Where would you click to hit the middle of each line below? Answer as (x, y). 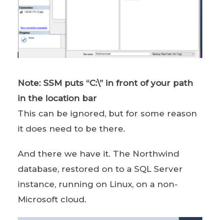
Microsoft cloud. (52, 200)
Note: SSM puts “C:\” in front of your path (105, 83)
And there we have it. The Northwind (98, 154)
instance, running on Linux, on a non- (97, 184)
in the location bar (57, 98)
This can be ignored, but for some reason (107, 114)
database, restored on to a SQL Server (100, 169)
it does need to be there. (71, 129)
